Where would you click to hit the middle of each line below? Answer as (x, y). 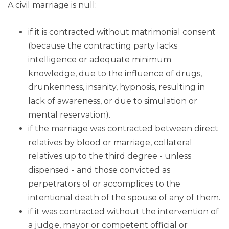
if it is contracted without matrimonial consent (122, 32)
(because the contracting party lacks (103, 46)
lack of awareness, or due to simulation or (113, 101)
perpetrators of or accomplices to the (104, 184)
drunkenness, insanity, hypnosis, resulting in (117, 87)
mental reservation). (69, 115)
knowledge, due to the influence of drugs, (115, 74)
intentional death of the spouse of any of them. (124, 198)
